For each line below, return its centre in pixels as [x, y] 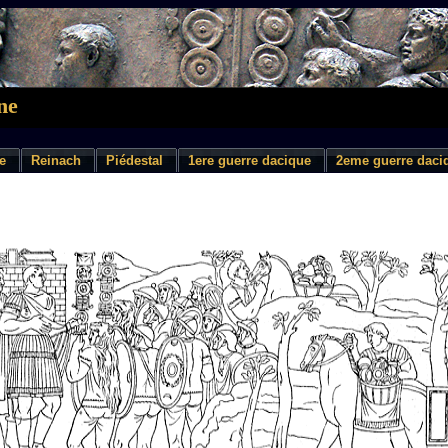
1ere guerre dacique [249, 160]
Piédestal [134, 160]
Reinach [56, 160]
